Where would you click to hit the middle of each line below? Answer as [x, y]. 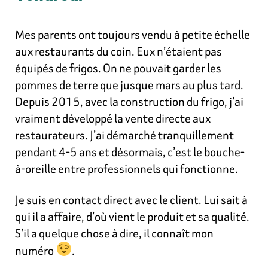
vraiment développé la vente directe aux [113, 118]
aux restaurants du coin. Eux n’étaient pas [118, 51]
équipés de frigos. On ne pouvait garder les [118, 68]
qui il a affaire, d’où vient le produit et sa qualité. [132, 216]
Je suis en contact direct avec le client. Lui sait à [131, 199]
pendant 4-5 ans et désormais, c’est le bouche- [130, 151]
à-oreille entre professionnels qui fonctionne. [127, 168]
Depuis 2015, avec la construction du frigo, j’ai [129, 101]
